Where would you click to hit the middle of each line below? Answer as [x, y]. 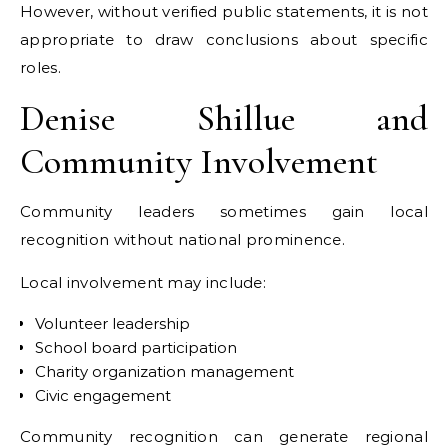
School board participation [136, 347]
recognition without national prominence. [182, 239]
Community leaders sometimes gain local [224, 211]
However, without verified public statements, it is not [224, 11]
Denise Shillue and [224, 118]
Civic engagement [103, 395]
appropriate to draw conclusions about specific [224, 39]
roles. [40, 67]
